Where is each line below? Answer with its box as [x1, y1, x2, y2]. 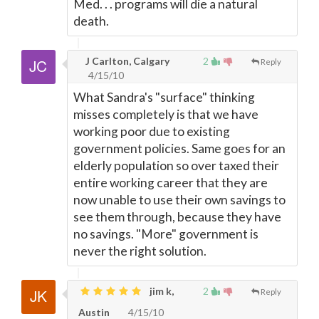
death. [73, 14, 109, 28]
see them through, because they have [73, 209, 281, 224]
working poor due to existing [73, 124, 230, 139]
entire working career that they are [73, 175, 268, 190]
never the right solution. [73, 244, 206, 258]
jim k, [147, 285, 174, 297]
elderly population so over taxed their [73, 158, 279, 173]
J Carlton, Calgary [83, 55, 169, 67]
